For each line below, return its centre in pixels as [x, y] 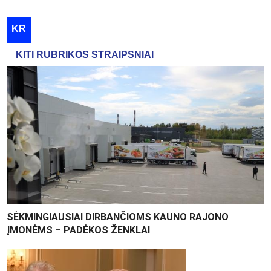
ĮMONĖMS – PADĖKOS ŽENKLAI [79, 230]
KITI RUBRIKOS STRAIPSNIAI [84, 55]
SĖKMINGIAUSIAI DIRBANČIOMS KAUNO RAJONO [118, 217]
